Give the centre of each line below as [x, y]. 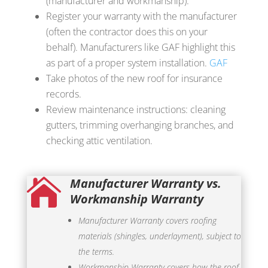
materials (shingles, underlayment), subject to [159, 236]
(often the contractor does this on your [127, 31]
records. [63, 94]
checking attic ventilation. [99, 140]
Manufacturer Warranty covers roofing [147, 220]
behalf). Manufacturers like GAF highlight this [140, 47]
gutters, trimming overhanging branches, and [140, 125]
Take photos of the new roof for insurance [134, 78]
